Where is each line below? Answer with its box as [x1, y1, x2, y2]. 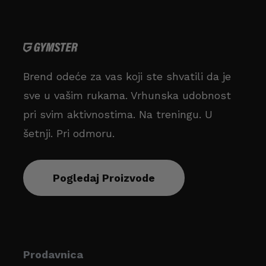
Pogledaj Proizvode [52, 172, 155, 185]
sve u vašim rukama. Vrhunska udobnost [23, 89, 231, 102]
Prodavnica [23, 248, 83, 261]
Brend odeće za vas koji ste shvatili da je [23, 70, 231, 83]
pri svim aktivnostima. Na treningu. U [23, 108, 213, 121]
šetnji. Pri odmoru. [23, 127, 115, 140]
